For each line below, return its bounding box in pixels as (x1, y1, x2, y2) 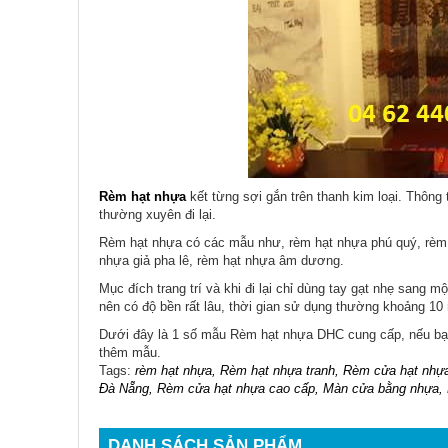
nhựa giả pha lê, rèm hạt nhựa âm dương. (99, 253, 348, 268)
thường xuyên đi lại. (99, 207, 216, 222)
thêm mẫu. (99, 345, 161, 360)
